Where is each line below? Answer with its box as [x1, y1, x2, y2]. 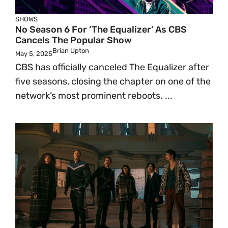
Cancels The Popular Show [15, 35, 132, 46]
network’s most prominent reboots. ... [15, 90, 173, 101]
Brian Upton [52, 47, 89, 54]
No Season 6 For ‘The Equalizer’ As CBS [15, 24, 187, 35]
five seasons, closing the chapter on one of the [15, 76, 211, 87]
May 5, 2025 [15, 50, 52, 58]
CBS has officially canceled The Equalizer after [15, 62, 209, 73]
